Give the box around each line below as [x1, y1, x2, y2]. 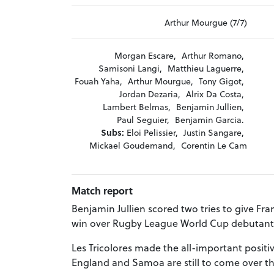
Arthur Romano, [181, 49, 244, 62]
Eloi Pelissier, [126, 126, 178, 139]
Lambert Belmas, [102, 100, 171, 114]
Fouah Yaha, [74, 75, 122, 88]
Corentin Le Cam [180, 139, 247, 152]
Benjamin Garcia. [174, 113, 244, 127]
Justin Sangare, [183, 126, 244, 139]
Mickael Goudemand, [89, 139, 176, 152]
